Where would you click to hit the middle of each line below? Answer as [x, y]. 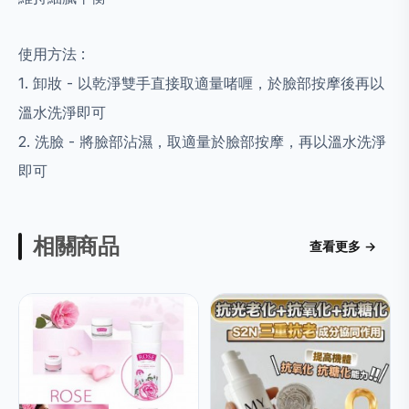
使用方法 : [52, 53]
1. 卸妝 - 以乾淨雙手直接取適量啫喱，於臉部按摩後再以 [201, 83]
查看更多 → [343, 246]
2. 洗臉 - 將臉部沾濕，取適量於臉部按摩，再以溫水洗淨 [202, 141]
